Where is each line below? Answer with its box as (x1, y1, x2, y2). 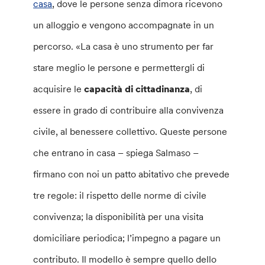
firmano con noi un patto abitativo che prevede (33, 167, 230, 180)
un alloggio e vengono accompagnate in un (33, 18, 215, 31)
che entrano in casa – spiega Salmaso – (33, 146, 199, 159)
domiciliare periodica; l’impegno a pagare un (33, 231, 221, 244)
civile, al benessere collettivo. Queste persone (33, 125, 228, 137)
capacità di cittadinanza (84, 82, 190, 95)
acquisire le (33, 82, 85, 95)
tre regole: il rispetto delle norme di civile (33, 189, 207, 201)
